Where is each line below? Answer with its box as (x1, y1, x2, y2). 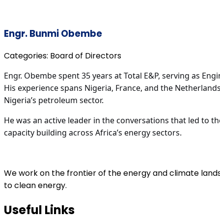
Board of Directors (50, 50, 121, 62)
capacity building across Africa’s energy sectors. (4, 127, 182, 138)
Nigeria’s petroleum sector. (4, 95, 104, 106)
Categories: (4, 50, 50, 62)
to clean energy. (4, 180, 67, 192)
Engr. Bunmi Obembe (4, 27, 102, 40)
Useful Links (4, 202, 75, 219)
